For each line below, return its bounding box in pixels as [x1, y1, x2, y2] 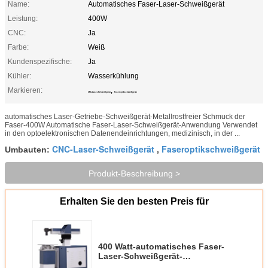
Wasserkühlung [88, 71, 139, 80]
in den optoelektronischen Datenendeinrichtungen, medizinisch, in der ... [5, 129, 240, 138]
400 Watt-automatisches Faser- [98, 241, 224, 251]
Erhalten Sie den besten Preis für [59, 196, 209, 206]
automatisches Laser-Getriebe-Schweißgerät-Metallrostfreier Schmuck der [5, 112, 245, 121]
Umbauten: [5, 144, 52, 154]
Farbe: [8, 42, 29, 51]
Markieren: [8, 86, 42, 95]
